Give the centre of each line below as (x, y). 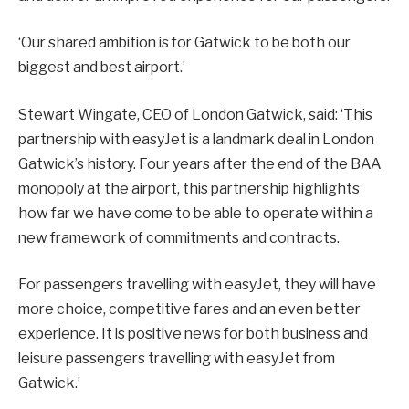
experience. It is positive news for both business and (193, 334)
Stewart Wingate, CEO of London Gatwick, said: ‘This (195, 114)
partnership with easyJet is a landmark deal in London (196, 139)
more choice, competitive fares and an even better (189, 309)
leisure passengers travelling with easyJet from (177, 359)
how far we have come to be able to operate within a (196, 213)
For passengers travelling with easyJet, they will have (197, 285)
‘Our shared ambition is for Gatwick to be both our (184, 43)
